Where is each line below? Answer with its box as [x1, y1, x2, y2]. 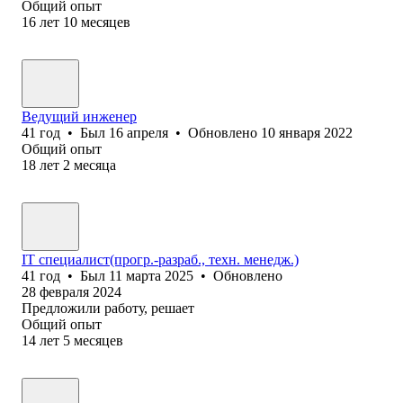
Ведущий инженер [22, 108, 137, 124]
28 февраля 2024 [22, 283, 121, 300]
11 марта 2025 [109, 267, 193, 283]
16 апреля [109, 124, 168, 140]
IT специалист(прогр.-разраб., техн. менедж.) [22, 251, 299, 267]
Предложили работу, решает [22, 300, 194, 316]
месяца [74, 157, 116, 173]
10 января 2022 [261, 124, 353, 140]
